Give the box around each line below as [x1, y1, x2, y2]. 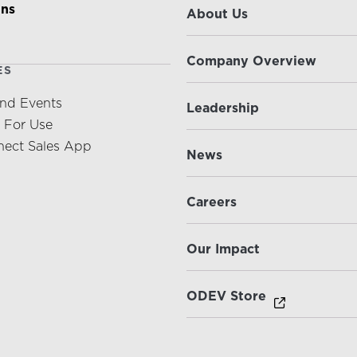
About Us [186, 6, 248, 22]
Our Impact [186, 241, 260, 257]
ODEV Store [186, 288, 266, 304]
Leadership [186, 100, 259, 116]
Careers [186, 194, 237, 210]
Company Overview [186, 53, 316, 69]
